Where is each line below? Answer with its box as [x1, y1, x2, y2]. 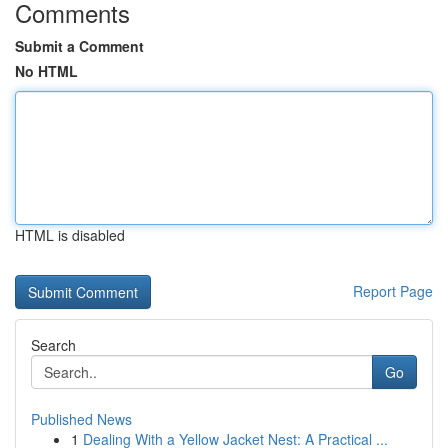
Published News [31, 409, 132, 429]
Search [31, 335, 76, 355]
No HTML [15, 61, 78, 81]
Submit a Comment [15, 36, 144, 56]
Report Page [353, 281, 433, 301]
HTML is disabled [15, 225, 125, 245]
